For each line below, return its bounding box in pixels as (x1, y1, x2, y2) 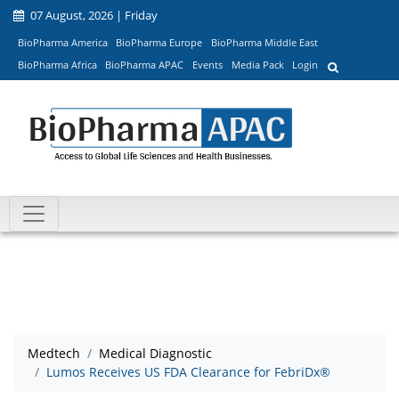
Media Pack (231, 58, 284, 72)
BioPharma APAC (105, 58, 184, 72)
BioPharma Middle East (210, 35, 318, 49)
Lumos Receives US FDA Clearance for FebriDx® (46, 363, 330, 381)
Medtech (28, 345, 80, 362)
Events (191, 58, 223, 72)
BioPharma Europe (116, 35, 203, 49)
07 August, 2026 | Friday (28, 7, 158, 23)
